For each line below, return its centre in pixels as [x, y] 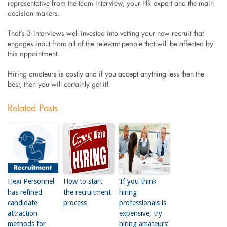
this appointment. [33, 54]
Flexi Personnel [31, 181]
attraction [22, 213]
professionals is [142, 203]
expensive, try [140, 213]
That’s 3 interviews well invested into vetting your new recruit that [105, 34]
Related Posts [32, 109]
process [75, 203]
